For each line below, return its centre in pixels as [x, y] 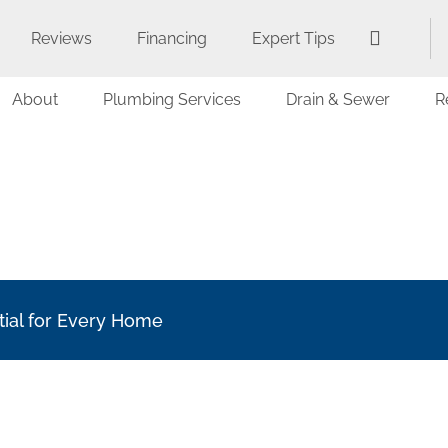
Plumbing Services [171, 99]
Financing [172, 38]
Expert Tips [293, 38]
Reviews [61, 38]
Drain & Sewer [337, 99]
